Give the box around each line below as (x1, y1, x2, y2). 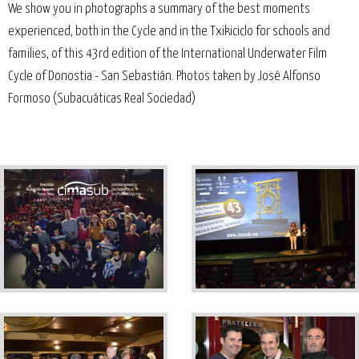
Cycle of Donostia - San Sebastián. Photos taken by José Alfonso (8, 69, 321, 83)
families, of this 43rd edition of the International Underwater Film (8, 46, 327, 61)
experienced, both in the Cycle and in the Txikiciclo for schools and (8, 24, 330, 38)
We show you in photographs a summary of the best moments (8, 2, 310, 16)
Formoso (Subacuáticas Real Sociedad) (8, 91, 196, 106)
